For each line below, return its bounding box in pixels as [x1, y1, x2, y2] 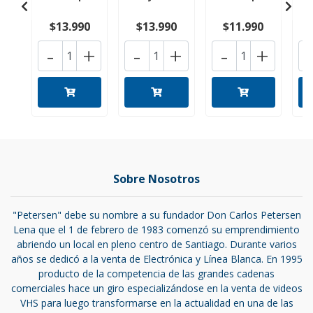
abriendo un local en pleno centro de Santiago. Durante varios [16, 238, 297, 252]
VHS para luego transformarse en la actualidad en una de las [20, 296, 293, 310]
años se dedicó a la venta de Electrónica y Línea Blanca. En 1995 [10, 252, 303, 266]
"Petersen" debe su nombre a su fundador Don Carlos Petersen [12, 208, 301, 222]
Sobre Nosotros [113, 171, 200, 187]
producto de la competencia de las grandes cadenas [38, 267, 275, 281]
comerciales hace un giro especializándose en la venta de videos [10, 282, 303, 296]
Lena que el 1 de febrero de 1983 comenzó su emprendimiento [13, 223, 300, 237]
